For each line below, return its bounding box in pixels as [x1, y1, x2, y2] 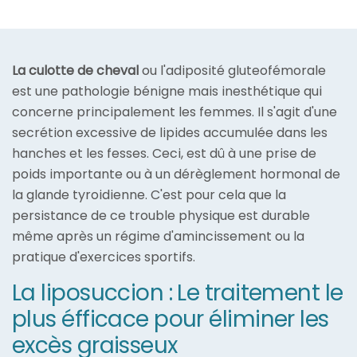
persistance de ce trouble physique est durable [12, 206, 310, 226]
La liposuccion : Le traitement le [12, 277, 343, 309]
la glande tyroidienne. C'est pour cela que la [12, 186, 286, 205]
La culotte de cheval [12, 61, 139, 80]
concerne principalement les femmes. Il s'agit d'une [12, 103, 337, 122]
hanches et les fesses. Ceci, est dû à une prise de [12, 144, 316, 163]
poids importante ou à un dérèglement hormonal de [12, 165, 340, 184]
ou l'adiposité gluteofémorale [139, 61, 326, 80]
